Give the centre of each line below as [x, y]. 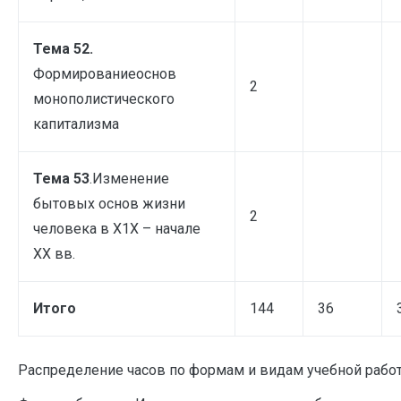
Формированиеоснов [105, 73]
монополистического [104, 98]
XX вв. [54, 253]
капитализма [76, 124]
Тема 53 [61, 178]
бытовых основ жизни [109, 203]
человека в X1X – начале [117, 228]
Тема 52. [63, 48]
